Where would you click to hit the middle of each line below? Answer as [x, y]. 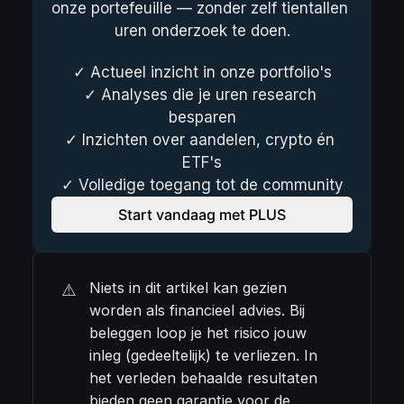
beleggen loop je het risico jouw [198, 333]
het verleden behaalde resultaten [204, 378]
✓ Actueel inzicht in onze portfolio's [202, 72]
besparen [202, 117]
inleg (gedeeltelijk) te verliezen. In [204, 356]
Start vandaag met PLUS [202, 214]
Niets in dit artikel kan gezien [188, 288]
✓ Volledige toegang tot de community [202, 184]
